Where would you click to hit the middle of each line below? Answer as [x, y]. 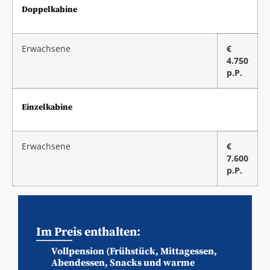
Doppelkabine [49, 9]
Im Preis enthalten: [88, 232]
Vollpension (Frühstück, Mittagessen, [134, 251]
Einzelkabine [47, 107]
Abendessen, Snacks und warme [123, 262]
